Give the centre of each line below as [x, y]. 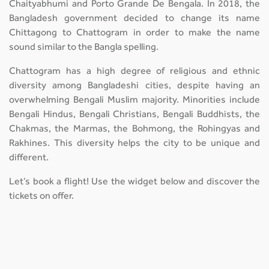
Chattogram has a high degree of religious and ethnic [134, 72]
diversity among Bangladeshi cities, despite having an [134, 86]
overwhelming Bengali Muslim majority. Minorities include [134, 101]
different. [29, 158]
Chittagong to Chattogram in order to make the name [134, 33]
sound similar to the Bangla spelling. [84, 48]
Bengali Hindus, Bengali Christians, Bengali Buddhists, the [134, 115]
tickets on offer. [41, 197]
